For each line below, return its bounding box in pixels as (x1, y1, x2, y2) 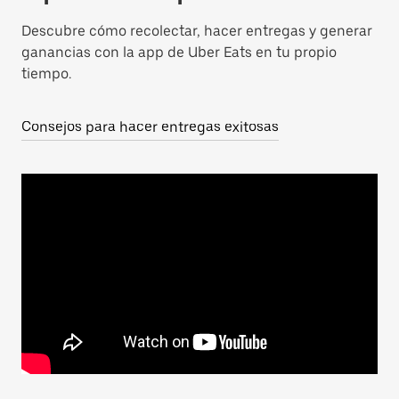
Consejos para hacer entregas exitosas (21, 118, 279, 135)
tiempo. (21, 65, 71, 82)
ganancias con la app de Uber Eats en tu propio (21, 44, 337, 61)
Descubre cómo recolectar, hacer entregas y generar (21, 22, 372, 39)
